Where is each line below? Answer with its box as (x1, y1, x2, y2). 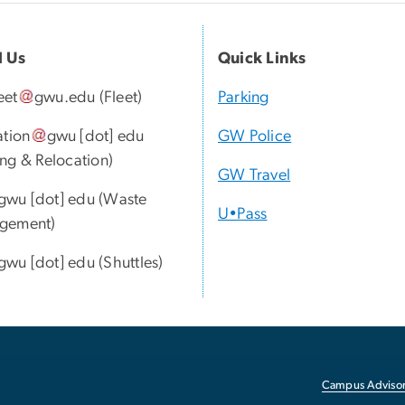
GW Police (218, 128, 292, 146)
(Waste (95, 192, 147, 209)
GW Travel (218, 167, 291, 184)
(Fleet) (95, 89, 143, 107)
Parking (218, 89, 269, 107)
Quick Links (218, 51, 306, 68)
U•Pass (218, 206, 268, 223)
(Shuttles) (95, 255, 164, 272)
